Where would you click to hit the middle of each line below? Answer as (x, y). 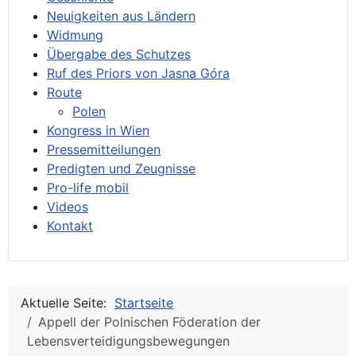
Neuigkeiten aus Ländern (121, 15)
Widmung (75, 35)
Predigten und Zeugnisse (121, 168)
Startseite (144, 302)
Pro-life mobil (88, 187)
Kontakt (70, 225)
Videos (68, 206)
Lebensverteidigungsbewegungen (128, 341)
